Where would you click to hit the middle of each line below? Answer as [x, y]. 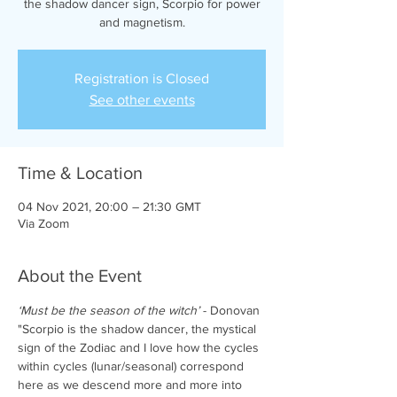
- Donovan [231, 310]
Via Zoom [43, 223]
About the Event [80, 276]
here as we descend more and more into [132, 385]
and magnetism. [142, 22]
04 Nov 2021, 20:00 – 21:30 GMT [109, 206]
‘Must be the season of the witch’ [110, 310]
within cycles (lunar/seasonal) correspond [132, 366]
